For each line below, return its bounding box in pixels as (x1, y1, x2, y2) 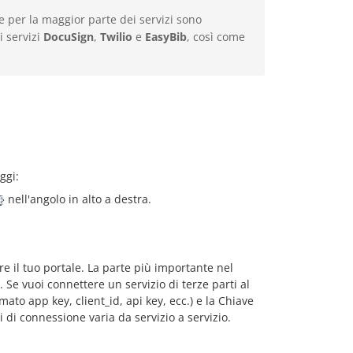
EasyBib (145, 29, 187, 44)
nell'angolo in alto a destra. (5, 191, 151, 206)
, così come (187, 29, 245, 44)
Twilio (100, 29, 132, 44)
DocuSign (43, 29, 94, 44)
